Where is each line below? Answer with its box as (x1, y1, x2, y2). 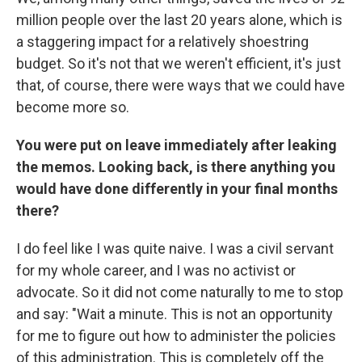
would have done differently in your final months (16, 179, 338, 197)
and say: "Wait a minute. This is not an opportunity (16, 305, 333, 322)
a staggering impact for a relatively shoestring (16, 32, 309, 50)
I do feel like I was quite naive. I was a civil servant (16, 239, 334, 257)
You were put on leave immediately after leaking (16, 136, 337, 154)
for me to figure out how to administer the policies (16, 326, 336, 344)
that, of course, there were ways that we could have (16, 76, 345, 94)
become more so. (16, 98, 129, 116)
